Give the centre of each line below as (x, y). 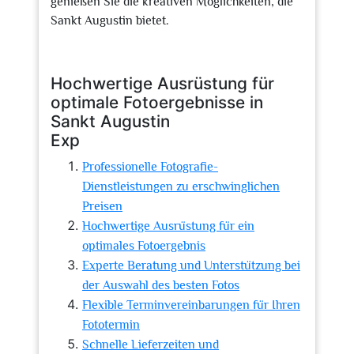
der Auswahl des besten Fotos (161, 285)
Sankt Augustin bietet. (110, 21)
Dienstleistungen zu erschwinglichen (181, 186)
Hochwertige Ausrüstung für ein (168, 226)
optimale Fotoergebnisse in (157, 102)
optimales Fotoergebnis (144, 246)
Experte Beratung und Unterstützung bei (191, 265)
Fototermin (111, 325)
